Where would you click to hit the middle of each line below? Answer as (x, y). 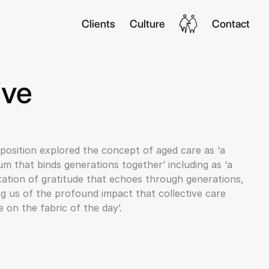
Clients (98, 24)
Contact (231, 24)
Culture (147, 24)
